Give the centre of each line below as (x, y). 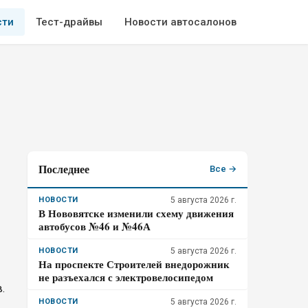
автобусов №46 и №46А (95, 226)
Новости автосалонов (180, 22)
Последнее (64, 169)
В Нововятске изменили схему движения (136, 213)
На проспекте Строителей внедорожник (134, 264)
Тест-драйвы (69, 22)
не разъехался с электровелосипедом (126, 277)
